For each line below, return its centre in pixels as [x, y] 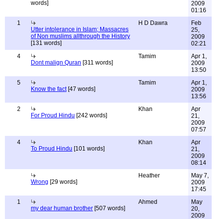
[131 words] [46, 43]
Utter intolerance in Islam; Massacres [80, 29]
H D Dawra [153, 23]
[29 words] [63, 182]
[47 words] [81, 89]
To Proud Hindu [52, 149]
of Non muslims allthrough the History [80, 36]
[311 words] [97, 63]
